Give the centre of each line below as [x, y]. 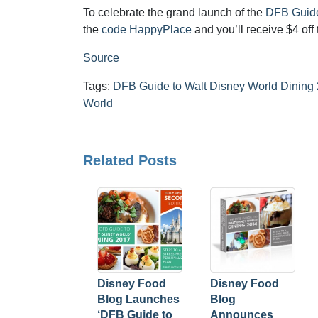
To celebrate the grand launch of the [174, 12]
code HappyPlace [147, 29]
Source [101, 58]
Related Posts [130, 160]
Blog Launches [138, 299]
